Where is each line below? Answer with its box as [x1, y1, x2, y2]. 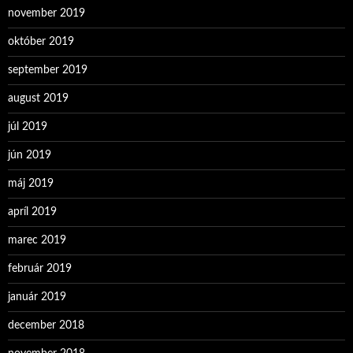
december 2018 [8, 320, 84, 331]
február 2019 [8, 263, 72, 274]
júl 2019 [8, 121, 47, 132]
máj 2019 [8, 178, 54, 189]
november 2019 [8, 8, 85, 19]
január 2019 [8, 292, 66, 303]
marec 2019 [8, 235, 66, 246]
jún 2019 [8, 150, 51, 161]
